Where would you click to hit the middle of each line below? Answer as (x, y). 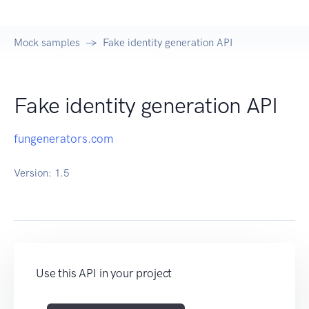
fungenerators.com (63, 139)
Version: (34, 173)
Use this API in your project (104, 273)
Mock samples (47, 43)
